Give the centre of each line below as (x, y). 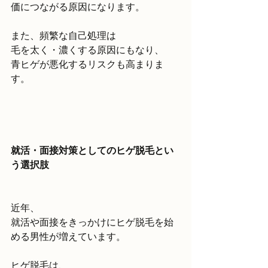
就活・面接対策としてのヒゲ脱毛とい (92, 150)
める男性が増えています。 (68, 236)
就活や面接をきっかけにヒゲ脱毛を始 (92, 222)
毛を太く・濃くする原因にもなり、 (87, 50)
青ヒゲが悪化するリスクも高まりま (87, 64)
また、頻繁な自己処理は (63, 35)
